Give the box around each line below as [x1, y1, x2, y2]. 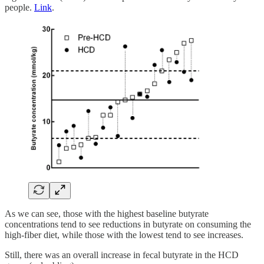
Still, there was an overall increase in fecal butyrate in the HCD [5, 249, 239, 260]
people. [5, 2, 34, 13]
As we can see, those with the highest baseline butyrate [5, 208, 209, 219]
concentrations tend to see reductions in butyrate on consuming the [5, 219, 251, 229]
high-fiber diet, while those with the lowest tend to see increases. [5, 229, 243, 240]
